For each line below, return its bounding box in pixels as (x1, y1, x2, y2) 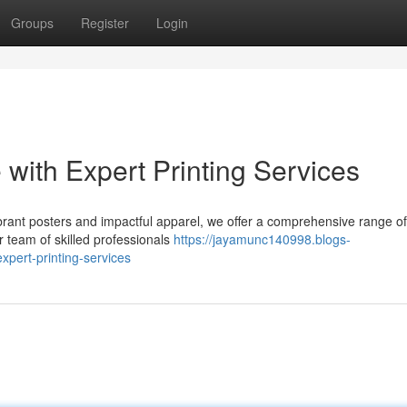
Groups (11, 14, 54, 32)
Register (81, 14, 129, 32)
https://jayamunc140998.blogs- (174, 230, 351, 248)
